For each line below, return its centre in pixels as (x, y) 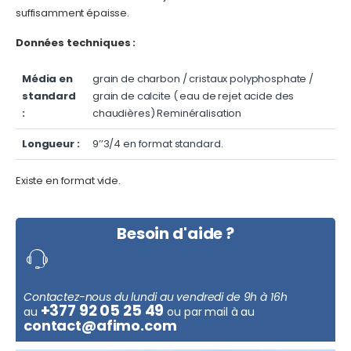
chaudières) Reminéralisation (167, 114)
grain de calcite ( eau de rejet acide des (195, 96)
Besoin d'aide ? (175, 234)
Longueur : (51, 144)
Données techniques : (76, 43)
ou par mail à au (211, 312)
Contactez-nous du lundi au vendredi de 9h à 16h (156, 297)
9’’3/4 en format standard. (158, 144)
